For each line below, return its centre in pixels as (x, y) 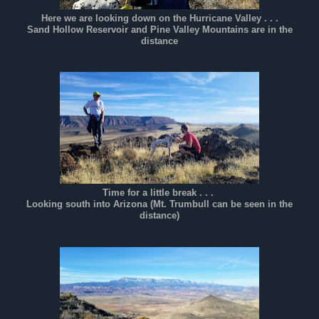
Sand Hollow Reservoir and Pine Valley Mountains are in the (159, 29)
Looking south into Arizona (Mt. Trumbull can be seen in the (159, 204)
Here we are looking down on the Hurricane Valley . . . (159, 18)
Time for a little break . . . (159, 193)
